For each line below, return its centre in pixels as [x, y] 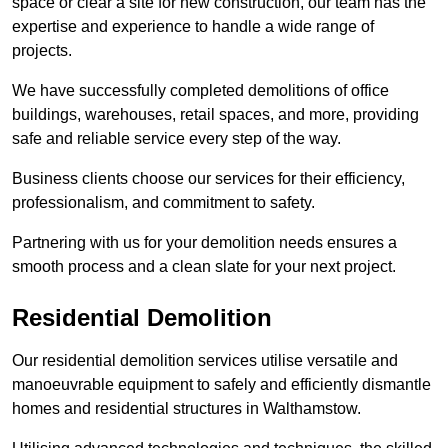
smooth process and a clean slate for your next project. [204, 267]
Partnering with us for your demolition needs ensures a [204, 243]
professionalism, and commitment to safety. [163, 203]
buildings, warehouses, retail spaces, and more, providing [215, 115]
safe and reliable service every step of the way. [176, 139]
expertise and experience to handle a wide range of [193, 27]
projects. [42, 51]
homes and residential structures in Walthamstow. [186, 409]
